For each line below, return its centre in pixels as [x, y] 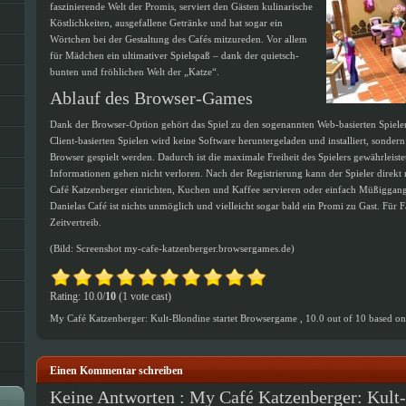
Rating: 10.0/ [77, 296]
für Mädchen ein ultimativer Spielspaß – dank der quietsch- [174, 55]
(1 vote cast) [144, 296]
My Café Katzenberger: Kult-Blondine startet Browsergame [175, 318]
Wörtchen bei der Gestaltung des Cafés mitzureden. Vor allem [179, 39]
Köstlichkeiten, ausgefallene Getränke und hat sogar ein [166, 23]
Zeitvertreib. [76, 222]
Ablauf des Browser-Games [151, 98]
